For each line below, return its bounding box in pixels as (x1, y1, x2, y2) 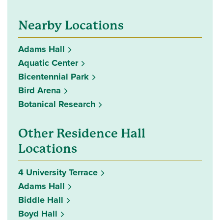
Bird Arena (18, 83, 61, 97)
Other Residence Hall (18, 126, 145, 140)
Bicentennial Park (18, 70, 89, 83)
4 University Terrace (18, 165, 98, 179)
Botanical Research (18, 97, 95, 110)
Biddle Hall (18, 193, 63, 206)
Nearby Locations (18, 18, 124, 32)
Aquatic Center (18, 56, 78, 69)
